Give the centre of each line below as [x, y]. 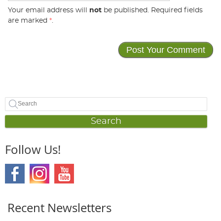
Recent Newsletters [59, 208]
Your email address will [48, 10]
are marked [28, 20]
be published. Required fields [152, 10]
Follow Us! [33, 150]
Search [106, 122]
